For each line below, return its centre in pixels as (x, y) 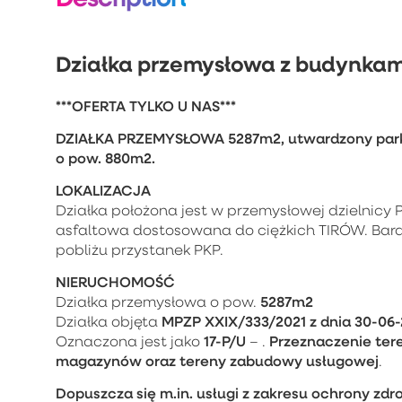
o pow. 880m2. (107, 157)
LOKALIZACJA (103, 189)
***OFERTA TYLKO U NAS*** (146, 105)
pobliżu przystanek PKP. (140, 249)
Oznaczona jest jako (128, 341)
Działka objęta (107, 321)
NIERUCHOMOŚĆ (115, 281)
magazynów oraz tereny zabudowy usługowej (217, 360)
